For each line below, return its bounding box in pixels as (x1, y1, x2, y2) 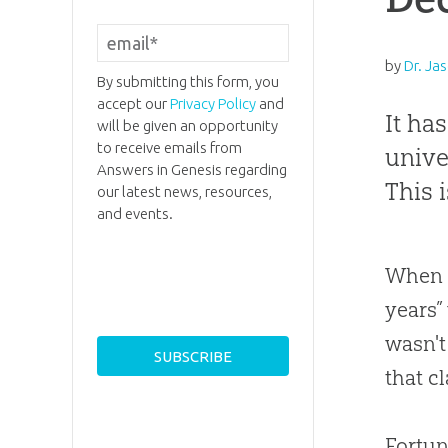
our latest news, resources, (96, 183, 272, 201)
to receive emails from (96, 139, 242, 157)
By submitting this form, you (96, 73, 279, 91)
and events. (96, 205, 173, 223)
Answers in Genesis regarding (96, 161, 287, 179)
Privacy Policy (169, 95, 256, 113)
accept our (96, 95, 170, 113)
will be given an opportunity (96, 117, 278, 135)
